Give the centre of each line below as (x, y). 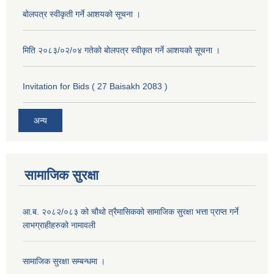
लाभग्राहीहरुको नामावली (59, 225)
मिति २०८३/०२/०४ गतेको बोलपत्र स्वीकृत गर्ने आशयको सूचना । (121, 50)
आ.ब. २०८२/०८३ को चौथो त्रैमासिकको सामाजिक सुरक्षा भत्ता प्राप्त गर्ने (131, 212)
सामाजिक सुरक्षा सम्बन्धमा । (64, 261)
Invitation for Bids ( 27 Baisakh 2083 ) (95, 86)
